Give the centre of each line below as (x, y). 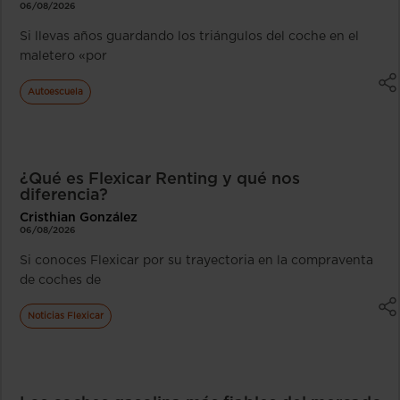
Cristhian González (79, 217)
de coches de (60, 280)
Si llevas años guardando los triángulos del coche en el (189, 36)
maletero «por (63, 56)
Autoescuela (55, 92)
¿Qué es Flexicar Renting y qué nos (160, 179)
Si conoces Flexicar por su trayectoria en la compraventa (196, 260)
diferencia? (64, 195)
